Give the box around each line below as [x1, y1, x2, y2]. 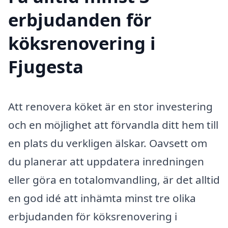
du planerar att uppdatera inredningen [8, 154, 204, 168]
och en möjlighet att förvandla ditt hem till [8, 117, 218, 132]
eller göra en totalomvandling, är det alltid [8, 172, 220, 187]
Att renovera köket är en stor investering [8, 99, 213, 113]
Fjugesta [8, 54, 83, 78]
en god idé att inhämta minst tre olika [8, 190, 196, 205]
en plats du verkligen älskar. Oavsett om [8, 135, 207, 150]
